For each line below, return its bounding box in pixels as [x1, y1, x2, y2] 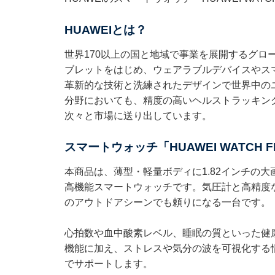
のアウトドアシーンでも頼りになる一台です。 [64, 196, 271, 207]
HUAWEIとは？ [64, 23, 147, 36]
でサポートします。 [64, 258, 153, 269]
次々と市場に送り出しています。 [64, 110, 212, 121]
